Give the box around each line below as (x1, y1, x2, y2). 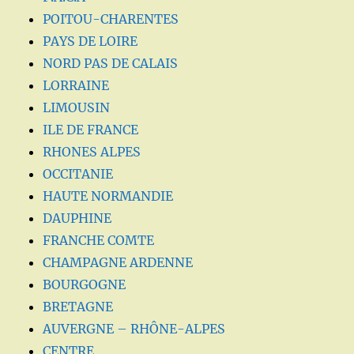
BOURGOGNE (43, 277, 126, 293)
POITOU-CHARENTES (43, 11, 179, 28)
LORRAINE (43, 77, 110, 94)
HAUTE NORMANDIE (43, 188, 174, 205)
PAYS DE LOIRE (43, 33, 138, 50)
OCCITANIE (43, 166, 114, 183)
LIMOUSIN (43, 100, 111, 116)
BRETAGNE (43, 299, 114, 315)
